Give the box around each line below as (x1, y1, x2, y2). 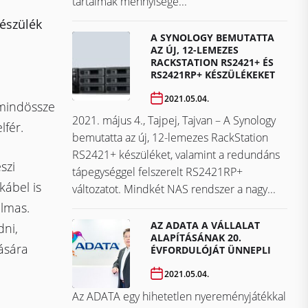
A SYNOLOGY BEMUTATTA (151, 31, 275, 45)
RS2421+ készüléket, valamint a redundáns (72, 147, 280, 163)
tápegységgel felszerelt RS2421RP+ (72, 164, 243, 180)
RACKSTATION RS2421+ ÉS (151, 56, 274, 69)
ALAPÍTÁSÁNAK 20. (151, 231, 242, 245)
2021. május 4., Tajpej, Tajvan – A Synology (72, 113, 276, 129)
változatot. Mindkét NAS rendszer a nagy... (72, 181, 276, 197)
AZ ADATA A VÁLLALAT (151, 219, 261, 232)
